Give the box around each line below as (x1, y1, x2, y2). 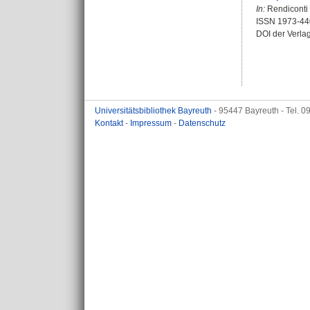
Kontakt (95, 118, 125, 128)
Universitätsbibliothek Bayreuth (95, 106, 214, 116)
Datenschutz (179, 118, 226, 128)
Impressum (130, 118, 174, 128)
